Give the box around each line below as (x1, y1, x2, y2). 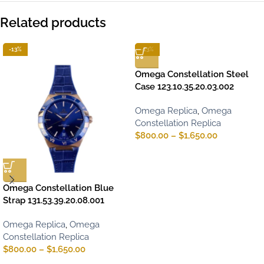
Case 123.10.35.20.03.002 (135, 81, 234, 93)
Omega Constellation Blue (3, 183, 114, 194)
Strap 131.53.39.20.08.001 (3, 195, 104, 206)
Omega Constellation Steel (135, 69, 249, 80)
